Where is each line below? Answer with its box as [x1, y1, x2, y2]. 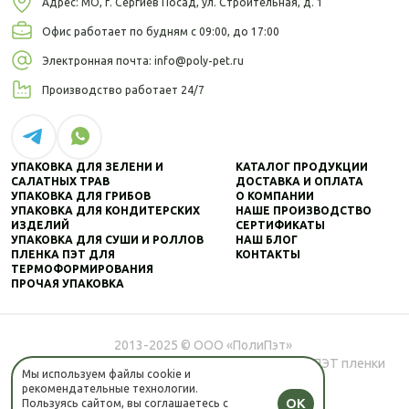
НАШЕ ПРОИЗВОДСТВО [236, 204, 372, 217]
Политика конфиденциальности [106, 388, 303, 404]
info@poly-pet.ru [154, 55, 244, 68]
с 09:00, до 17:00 [191, 26, 279, 38]
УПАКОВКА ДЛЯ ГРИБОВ [11, 190, 151, 203]
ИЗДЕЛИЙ [11, 219, 69, 232]
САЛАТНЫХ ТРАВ [11, 175, 110, 188]
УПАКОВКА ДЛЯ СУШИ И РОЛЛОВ [11, 234, 204, 246]
